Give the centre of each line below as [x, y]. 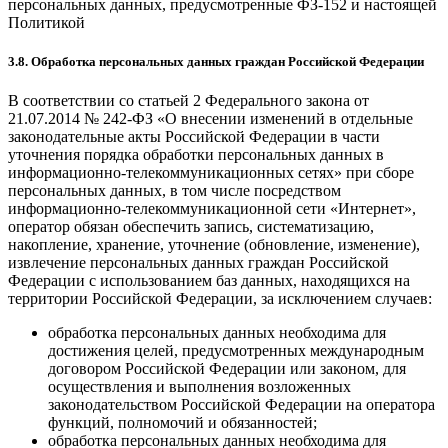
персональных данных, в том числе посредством [174, 190]
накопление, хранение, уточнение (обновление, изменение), [214, 244]
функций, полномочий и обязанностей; [182, 422]
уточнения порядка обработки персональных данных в [196, 154]
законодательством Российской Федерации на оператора [241, 404]
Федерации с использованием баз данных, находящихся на [209, 280]
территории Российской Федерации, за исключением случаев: [220, 298]
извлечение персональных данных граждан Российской [198, 262]
